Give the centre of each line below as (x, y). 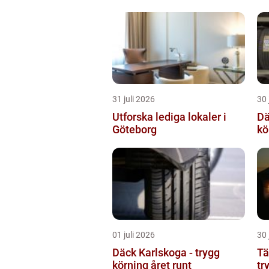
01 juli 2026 (134, 235)
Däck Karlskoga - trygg (166, 252)
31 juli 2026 (134, 99)
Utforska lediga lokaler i (169, 117)
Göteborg (134, 129)
